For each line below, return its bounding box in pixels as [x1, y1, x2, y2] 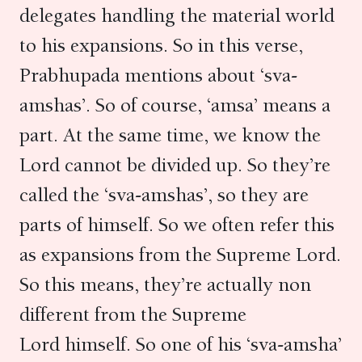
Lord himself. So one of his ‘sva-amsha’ [19, 332, 342, 356]
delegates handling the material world [19, 3, 335, 27]
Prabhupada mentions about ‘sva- [19, 63, 297, 87]
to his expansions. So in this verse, [19, 33, 303, 57]
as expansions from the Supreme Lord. [19, 242, 341, 267]
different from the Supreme [19, 302, 246, 326]
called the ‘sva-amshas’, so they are [19, 183, 309, 207]
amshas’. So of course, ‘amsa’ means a [19, 93, 330, 117]
